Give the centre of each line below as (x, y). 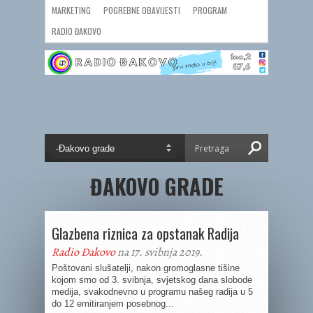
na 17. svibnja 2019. (159, 252)
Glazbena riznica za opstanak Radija (145, 233)
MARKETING (71, 10)
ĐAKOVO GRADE (156, 186)
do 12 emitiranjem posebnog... (113, 304)
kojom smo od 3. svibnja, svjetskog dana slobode (152, 280)
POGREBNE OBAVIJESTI (142, 10)
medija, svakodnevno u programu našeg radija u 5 (152, 292)
